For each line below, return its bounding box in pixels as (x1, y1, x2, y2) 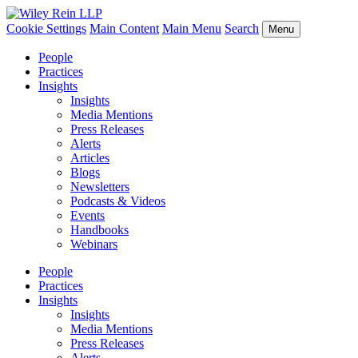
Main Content (89, 22, 159, 35)
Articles (70, 151, 109, 165)
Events (70, 209, 105, 222)
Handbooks (70, 223, 129, 237)
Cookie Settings (6, 22, 86, 35)
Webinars (70, 237, 117, 251)
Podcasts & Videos (70, 194, 165, 208)
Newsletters (70, 180, 129, 193)
